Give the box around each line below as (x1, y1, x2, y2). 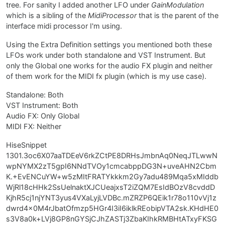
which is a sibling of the (6, 11, 88, 20)
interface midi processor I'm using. (6, 21, 122, 31)
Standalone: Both (6, 90, 64, 99)
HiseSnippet (6, 140, 47, 150)
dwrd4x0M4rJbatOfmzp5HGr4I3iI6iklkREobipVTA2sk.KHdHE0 (6, 203, 218, 213)
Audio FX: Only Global (6, 111, 79, 121)
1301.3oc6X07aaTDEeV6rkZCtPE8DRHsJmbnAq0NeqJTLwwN (6, 151, 217, 160)
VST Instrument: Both (6, 100, 78, 110)
